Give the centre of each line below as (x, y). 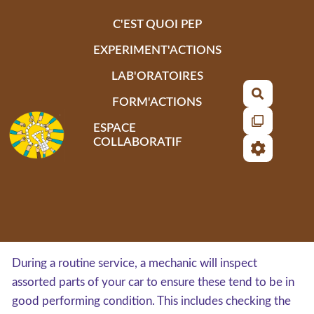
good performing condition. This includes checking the (151, 301)
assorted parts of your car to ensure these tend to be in (153, 282)
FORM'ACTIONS (157, 102)
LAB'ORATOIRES (157, 76)
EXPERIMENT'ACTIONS (157, 50)
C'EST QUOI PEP (157, 24)
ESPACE (114, 128)
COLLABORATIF (137, 142)
